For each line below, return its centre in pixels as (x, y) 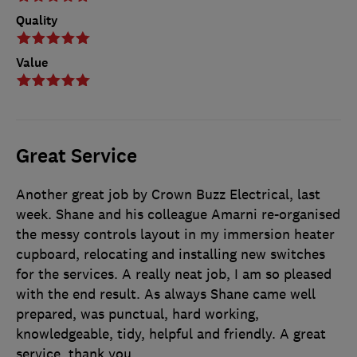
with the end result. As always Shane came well (166, 294)
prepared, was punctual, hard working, (137, 314)
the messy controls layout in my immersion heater (175, 234)
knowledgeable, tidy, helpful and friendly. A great (171, 333)
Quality (37, 20)
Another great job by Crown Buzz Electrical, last (168, 194)
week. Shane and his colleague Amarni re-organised (178, 214)
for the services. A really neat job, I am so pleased (174, 274)
